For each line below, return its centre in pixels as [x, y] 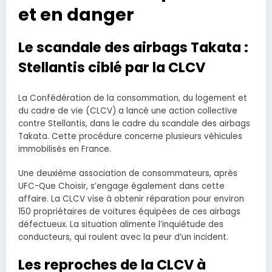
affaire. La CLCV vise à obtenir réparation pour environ [131, 199]
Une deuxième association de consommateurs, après [128, 173]
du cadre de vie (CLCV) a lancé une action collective [128, 110]
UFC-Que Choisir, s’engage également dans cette [121, 186]
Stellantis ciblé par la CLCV [112, 68]
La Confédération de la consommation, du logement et [133, 98]
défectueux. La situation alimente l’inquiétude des [121, 224]
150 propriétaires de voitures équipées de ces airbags [129, 211]
